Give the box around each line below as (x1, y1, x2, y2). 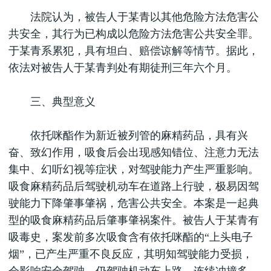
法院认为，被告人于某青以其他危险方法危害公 (8, 11, 259, 23)
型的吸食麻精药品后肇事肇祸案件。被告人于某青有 (8, 214, 259, 226)
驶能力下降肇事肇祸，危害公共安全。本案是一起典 (8, 197, 259, 209)
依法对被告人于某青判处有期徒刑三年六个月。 (8, 62, 237, 74)
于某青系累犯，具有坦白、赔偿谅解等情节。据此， (8, 45, 259, 57)
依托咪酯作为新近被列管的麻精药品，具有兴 (8, 129, 248, 142)
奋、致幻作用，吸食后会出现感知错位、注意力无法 (8, 146, 259, 158)
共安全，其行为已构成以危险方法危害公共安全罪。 (8, 28, 259, 40)
